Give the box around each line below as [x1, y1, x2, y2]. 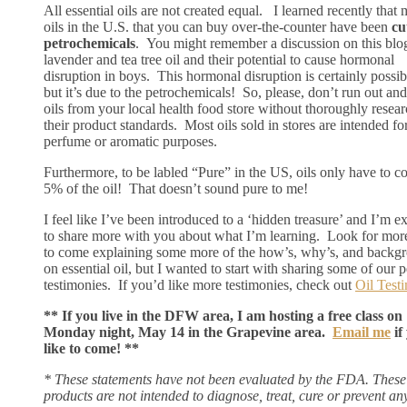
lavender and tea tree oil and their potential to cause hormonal [44, 51, 394, 67]
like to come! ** [44, 340, 139, 356]
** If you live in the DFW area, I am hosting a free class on [44, 307, 402, 323]
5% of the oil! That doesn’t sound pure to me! [44, 180, 308, 196]
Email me [333, 323, 391, 340]
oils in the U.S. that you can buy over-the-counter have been [44, 18, 392, 35]
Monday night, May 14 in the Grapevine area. [44, 323, 333, 340]
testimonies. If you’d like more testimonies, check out [44, 276, 355, 293]
